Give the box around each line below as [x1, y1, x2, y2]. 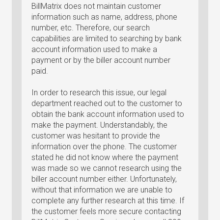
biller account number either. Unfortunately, [31, 174, 177, 184]
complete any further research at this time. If [31, 196, 184, 205]
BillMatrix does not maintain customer [31, 1, 161, 11]
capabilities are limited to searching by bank [31, 34, 182, 43]
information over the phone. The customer [31, 142, 177, 151]
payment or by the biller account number [31, 55, 170, 65]
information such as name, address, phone [31, 12, 177, 22]
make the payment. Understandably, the [31, 120, 167, 130]
